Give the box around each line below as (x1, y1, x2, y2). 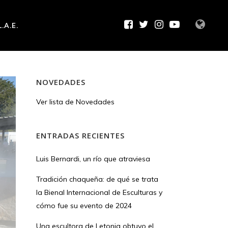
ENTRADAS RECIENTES (36, 130, 125, 140)
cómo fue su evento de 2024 (36, 201, 132, 210)
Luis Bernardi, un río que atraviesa (36, 154, 150, 163)
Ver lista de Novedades (36, 97, 115, 106)
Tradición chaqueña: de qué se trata (36, 175, 158, 184)
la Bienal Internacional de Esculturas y (36, 188, 162, 197)
